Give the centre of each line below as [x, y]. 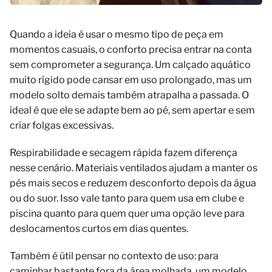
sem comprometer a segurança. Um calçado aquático [130, 64]
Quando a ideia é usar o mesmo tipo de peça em [117, 34]
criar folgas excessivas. [62, 125]
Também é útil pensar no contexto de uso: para [114, 256]
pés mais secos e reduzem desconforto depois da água [133, 183]
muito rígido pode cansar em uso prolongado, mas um [131, 80]
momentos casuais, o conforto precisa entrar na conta [131, 49]
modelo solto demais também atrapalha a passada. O [129, 95]
